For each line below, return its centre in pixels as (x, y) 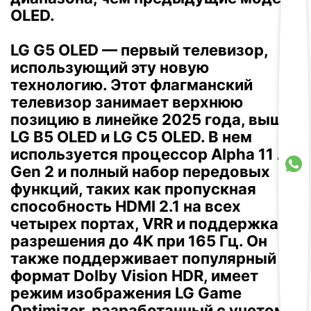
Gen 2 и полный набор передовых (140, 171)
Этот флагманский (182, 85)
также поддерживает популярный (143, 258)
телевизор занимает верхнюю (127, 102)
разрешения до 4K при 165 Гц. (127, 241)
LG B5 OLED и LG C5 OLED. (108, 137)
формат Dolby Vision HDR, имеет (134, 276)
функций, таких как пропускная (133, 189)
